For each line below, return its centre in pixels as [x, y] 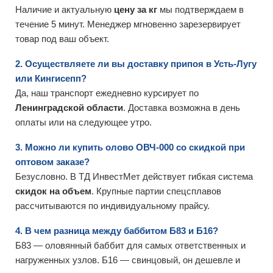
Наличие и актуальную [65, 9]
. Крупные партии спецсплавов [156, 191]
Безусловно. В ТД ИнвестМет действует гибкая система [134, 176]
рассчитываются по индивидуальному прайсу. [112, 206]
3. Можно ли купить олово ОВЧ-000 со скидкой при [130, 147]
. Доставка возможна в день [182, 108]
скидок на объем [53, 191]
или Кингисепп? [51, 78]
